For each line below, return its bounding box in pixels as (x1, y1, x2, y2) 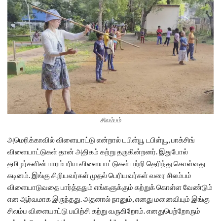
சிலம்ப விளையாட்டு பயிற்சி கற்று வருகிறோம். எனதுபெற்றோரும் (7, 206, 200, 216)
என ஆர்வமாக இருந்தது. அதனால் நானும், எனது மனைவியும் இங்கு (7, 194, 210, 204)
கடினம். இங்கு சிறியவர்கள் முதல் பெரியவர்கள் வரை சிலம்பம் (7, 171, 191, 180)
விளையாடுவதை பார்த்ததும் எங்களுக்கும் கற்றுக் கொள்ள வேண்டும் (7, 183, 213, 192)
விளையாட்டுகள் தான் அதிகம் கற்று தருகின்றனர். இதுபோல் (7, 147, 188, 156)
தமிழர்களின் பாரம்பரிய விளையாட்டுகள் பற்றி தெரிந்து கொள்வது (7, 159, 205, 168)
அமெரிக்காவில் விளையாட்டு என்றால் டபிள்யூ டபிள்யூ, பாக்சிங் (7, 135, 195, 145)
